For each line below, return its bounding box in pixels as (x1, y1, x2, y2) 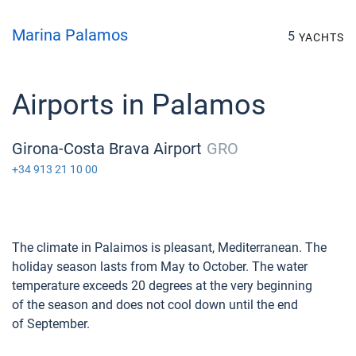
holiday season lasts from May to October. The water (12, 258, 308, 274)
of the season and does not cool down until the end (12, 296, 298, 312)
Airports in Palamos (12, 87, 266, 122)
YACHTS (299, 30, 344, 44)
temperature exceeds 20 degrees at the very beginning (12, 277, 312, 293)
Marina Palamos (12, 25, 128, 44)
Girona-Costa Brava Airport (12, 138, 202, 158)
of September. (12, 315, 90, 331)
